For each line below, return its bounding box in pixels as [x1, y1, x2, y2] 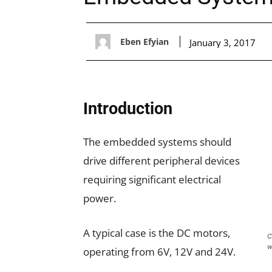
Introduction [83, 99, 172, 118]
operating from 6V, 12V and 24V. [83, 245, 236, 259]
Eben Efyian [120, 35, 169, 47]
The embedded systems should [83, 135, 231, 149]
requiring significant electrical [83, 172, 221, 186]
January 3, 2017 [189, 36, 256, 49]
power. [83, 191, 116, 205]
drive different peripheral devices [83, 154, 240, 168]
